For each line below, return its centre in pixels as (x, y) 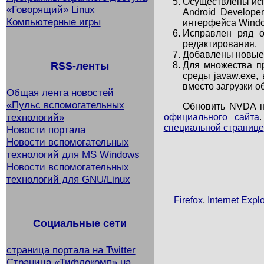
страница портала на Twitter (71, 250)
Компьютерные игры (53, 22)
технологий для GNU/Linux (68, 179)
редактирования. (220, 44)
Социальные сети (80, 224)
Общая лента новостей (60, 93)
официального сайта (211, 117)
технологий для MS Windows (73, 154)
